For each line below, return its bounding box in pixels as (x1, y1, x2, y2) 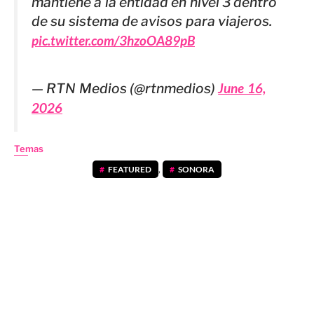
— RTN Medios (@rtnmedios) (32, 80, 219, 97)
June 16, (218, 80, 266, 97)
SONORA (178, 164, 215, 175)
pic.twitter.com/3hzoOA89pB (32, 32, 195, 49)
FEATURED (107, 164, 151, 175)
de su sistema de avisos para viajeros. (32, 13, 272, 30)
